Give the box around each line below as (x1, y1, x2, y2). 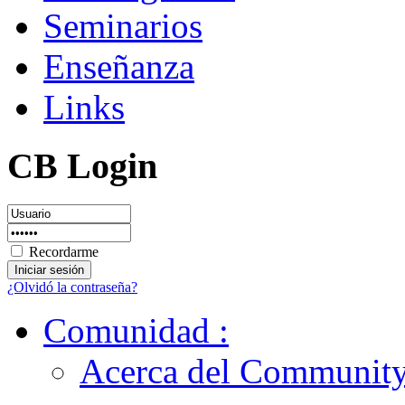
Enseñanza (43, 47, 194, 87)
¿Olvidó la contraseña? (7, 278, 137, 295)
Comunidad (43, 310, 210, 350)
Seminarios (43, 6, 202, 46)
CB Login (7, 146, 157, 187)
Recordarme (29, 243, 99, 259)
